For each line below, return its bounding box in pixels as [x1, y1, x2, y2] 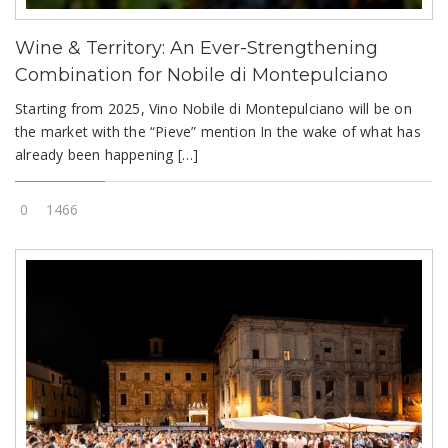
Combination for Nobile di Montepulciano [15, 64, 388, 87]
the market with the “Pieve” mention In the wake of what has [15, 122, 421, 142]
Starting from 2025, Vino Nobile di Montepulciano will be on [15, 99, 412, 119]
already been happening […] [15, 145, 199, 165]
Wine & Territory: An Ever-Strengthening [15, 37, 378, 60]
